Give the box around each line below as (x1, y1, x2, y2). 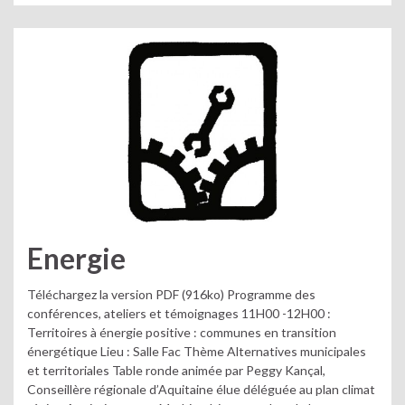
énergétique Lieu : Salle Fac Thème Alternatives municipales (27, 344, 366, 359)
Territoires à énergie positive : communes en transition (27, 325, 336, 340)
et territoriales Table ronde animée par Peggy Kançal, (27, 363, 325, 378)
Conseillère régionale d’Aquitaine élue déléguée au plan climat (27, 381, 375, 397)
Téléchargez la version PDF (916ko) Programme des (27, 287, 316, 302)
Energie (27, 240, 126, 276)
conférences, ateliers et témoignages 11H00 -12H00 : (27, 306, 331, 321)
